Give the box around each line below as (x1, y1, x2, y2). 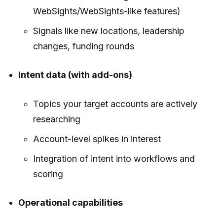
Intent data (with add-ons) (18, 69, 133, 80)
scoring (33, 168, 63, 179)
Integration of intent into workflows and (33, 153, 195, 164)
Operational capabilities (18, 197, 123, 208)
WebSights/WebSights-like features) (33, 5, 181, 16)
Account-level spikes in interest (33, 133, 161, 144)
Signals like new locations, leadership (33, 25, 184, 36)
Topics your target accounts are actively (33, 98, 197, 109)
